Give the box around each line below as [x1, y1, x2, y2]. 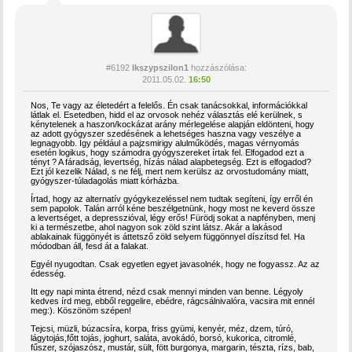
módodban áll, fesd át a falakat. [31, 240, 149, 251]
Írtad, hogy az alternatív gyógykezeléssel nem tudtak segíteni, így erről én [31, 193, 313, 203]
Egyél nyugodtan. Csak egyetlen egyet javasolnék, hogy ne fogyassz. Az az [31, 258, 321, 269]
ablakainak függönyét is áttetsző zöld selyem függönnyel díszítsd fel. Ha [31, 231, 306, 241]
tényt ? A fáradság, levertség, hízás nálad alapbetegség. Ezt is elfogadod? [31, 156, 312, 167]
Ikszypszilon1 [131, 62, 189, 72]
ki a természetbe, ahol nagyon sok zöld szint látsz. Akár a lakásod [31, 222, 283, 232]
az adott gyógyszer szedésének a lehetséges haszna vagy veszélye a [31, 128, 302, 138]
